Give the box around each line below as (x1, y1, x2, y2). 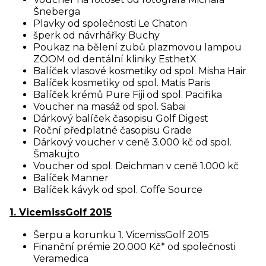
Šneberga (33, 6, 80, 17)
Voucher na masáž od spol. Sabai (33, 101, 186, 112)
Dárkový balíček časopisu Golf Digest (33, 113, 208, 124)
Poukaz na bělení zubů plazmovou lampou (33, 42, 242, 53)
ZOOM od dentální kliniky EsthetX (33, 53, 197, 65)
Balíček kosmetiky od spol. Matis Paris (33, 77, 210, 88)
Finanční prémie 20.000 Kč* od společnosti (33, 241, 236, 252)
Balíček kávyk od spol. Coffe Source (33, 184, 202, 195)
